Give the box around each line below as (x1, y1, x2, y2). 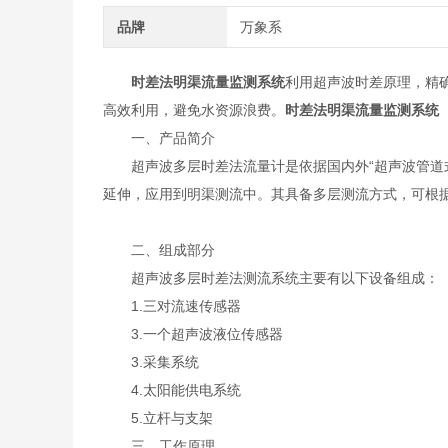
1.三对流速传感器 (102, 298, 241, 314)
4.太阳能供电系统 (102, 382, 241, 398)
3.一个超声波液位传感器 (102, 326, 283, 342)
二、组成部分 (102, 242, 215, 258)
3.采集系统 (102, 354, 199, 370)
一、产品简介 (102, 130, 215, 146)
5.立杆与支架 (102, 410, 213, 426)
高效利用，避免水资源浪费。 (102, 102, 285, 118)
